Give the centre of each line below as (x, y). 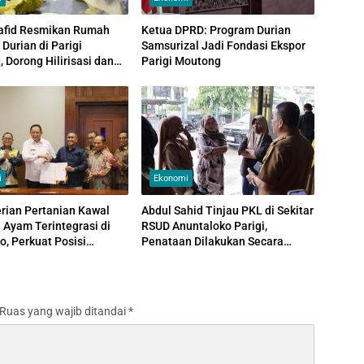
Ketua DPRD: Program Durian (216, 30)
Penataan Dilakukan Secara (212, 241)
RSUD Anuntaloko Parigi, (204, 225)
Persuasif (166, 256)
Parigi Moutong (181, 61)
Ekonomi (171, 178)
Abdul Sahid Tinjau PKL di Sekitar (227, 210)
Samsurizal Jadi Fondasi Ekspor (223, 45)
